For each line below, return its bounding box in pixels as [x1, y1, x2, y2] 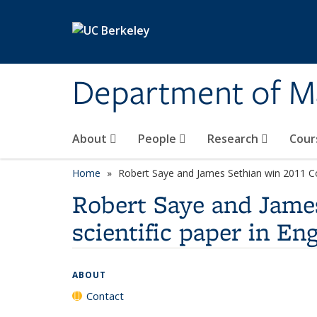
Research [207, 131, 261, 146]
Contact [86, 289, 124, 303]
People [138, 131, 179, 146]
